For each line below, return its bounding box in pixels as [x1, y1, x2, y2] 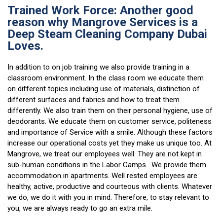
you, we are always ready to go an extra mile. [7, 204, 152, 213]
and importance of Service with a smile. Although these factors [7, 128, 213, 137]
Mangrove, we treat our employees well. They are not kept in [7, 149, 202, 159]
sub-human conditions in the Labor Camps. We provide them [7, 160, 206, 170]
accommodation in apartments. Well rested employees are [7, 171, 197, 181]
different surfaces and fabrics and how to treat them [7, 95, 180, 105]
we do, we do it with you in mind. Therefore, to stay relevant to [7, 193, 209, 202]
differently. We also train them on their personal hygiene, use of [7, 106, 213, 115]
